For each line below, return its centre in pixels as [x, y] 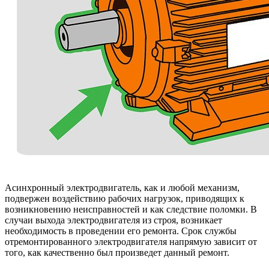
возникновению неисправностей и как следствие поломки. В [131, 209]
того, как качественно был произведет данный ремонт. [117, 252]
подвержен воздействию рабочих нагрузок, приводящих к [125, 198]
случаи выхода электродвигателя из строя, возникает [113, 220]
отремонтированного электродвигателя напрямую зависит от [131, 241]
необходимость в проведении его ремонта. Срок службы [121, 231]
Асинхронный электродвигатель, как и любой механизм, [122, 187]
